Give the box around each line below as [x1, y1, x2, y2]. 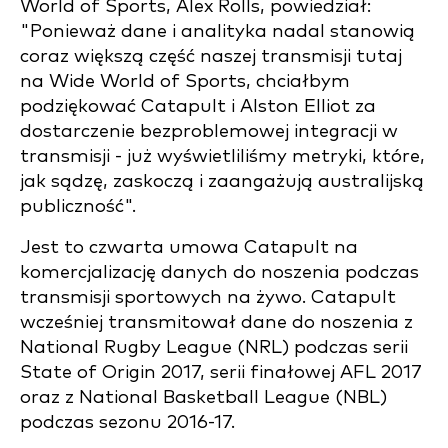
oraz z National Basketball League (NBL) [20, 388, 387, 407]
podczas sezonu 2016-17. [20, 413, 235, 432]
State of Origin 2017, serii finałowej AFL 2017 [20, 363, 422, 382]
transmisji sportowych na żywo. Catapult [20, 288, 396, 307]
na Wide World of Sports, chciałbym [20, 72, 350, 91]
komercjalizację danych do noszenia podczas [20, 263, 419, 282]
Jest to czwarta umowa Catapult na [20, 238, 358, 257]
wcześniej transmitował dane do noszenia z [20, 313, 413, 332]
